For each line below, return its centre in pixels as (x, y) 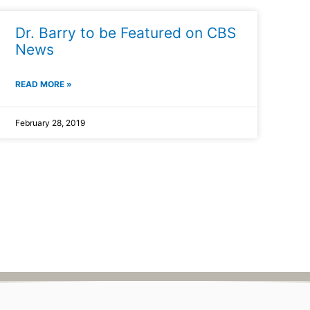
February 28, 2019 (50, 122)
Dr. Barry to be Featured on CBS (126, 33)
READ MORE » (44, 84)
